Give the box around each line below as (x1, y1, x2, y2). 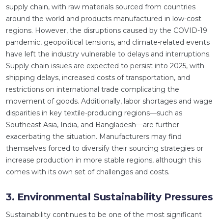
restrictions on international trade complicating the (6, 85, 179, 94)
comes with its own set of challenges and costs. (6, 167, 169, 176)
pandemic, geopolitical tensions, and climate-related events (6, 38, 210, 47)
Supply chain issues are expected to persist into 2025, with (6, 61, 204, 70)
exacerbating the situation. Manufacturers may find (6, 132, 182, 141)
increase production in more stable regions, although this (6, 156, 201, 165)
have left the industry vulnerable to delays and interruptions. (6, 50, 211, 58)
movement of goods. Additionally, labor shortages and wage (6, 97, 213, 106)
